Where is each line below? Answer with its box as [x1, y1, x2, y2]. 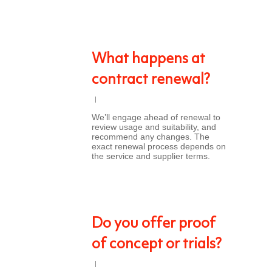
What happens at [92, 52, 205, 67]
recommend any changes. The [92, 132, 209, 141]
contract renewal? [92, 73, 210, 87]
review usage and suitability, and [92, 122, 216, 132]
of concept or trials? [92, 237, 222, 252]
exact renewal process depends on [92, 141, 226, 151]
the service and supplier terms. [92, 151, 210, 161]
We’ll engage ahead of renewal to [92, 112, 220, 122]
